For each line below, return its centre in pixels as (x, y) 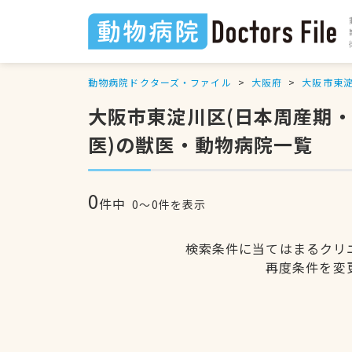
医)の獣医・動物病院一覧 (201, 144)
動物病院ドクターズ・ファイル (160, 82)
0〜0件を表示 (169, 204)
